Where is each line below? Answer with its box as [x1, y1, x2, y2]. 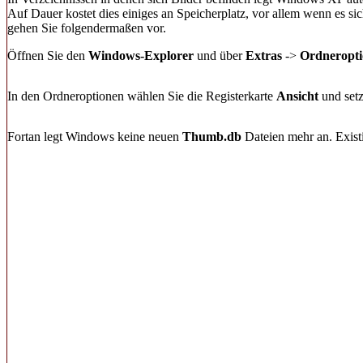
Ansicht [276, 89, 318, 103]
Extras [246, 49, 282, 62]
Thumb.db [182, 130, 241, 143]
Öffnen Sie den [7, 49, 88, 62]
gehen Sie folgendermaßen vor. [7, 21, 166, 35]
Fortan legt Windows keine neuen [7, 130, 182, 143]
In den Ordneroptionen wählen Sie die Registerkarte [7, 89, 276, 103]
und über [194, 49, 246, 62]
